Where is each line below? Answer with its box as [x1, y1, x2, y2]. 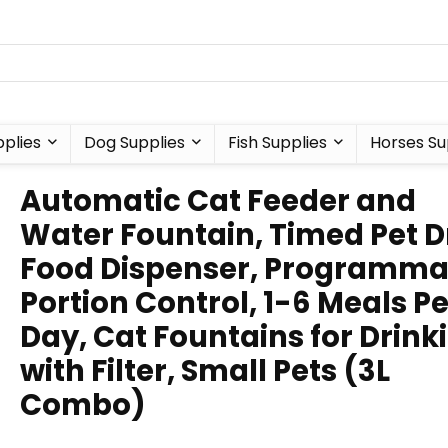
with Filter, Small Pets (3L [20, 351, 390, 391]
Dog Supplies [83, 131, 185, 154]
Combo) [20, 385, 146, 425]
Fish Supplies [227, 131, 327, 154]
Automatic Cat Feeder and [20, 181, 416, 221]
